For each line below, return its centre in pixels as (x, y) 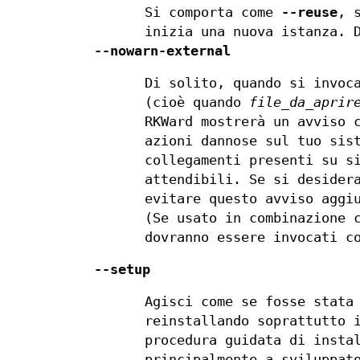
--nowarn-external (162, 51)
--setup (122, 270)
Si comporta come (213, 13)
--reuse (310, 13)
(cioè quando (197, 103)
